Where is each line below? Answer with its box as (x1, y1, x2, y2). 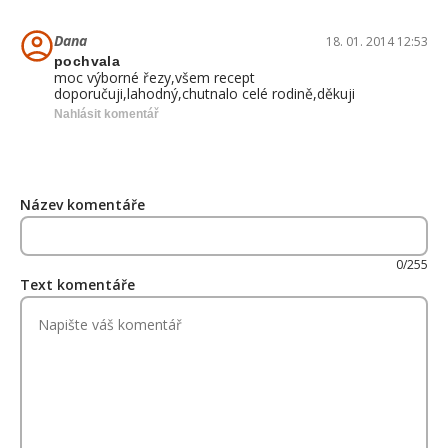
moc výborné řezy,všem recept (54, 68, 255, 87)
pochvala (54, 53, 121, 69)
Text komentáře (20, 275, 135, 294)
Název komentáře (20, 195, 145, 214)
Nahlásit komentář (54, 107, 159, 121)
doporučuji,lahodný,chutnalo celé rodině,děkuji (54, 84, 355, 103)
